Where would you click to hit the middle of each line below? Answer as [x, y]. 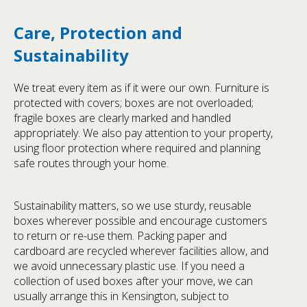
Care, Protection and [98, 33]
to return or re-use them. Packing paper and [120, 235]
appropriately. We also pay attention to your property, [143, 133]
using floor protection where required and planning [137, 148]
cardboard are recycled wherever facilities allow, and [141, 250]
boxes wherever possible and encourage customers [140, 220]
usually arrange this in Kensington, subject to [121, 296]
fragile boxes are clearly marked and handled [122, 118]
